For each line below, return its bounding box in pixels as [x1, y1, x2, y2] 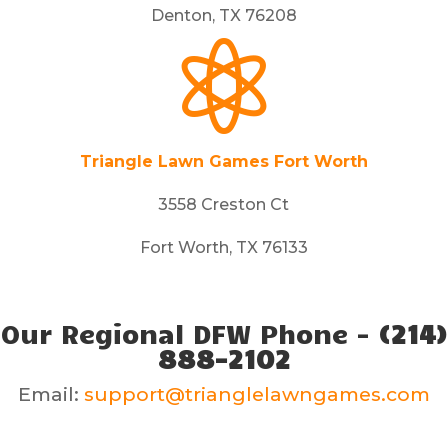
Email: [18, 382, 84, 406]
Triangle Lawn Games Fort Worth [79, 152, 368, 171]
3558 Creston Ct [158, 195, 290, 214]
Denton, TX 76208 [150, 6, 297, 25]
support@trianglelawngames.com [84, 382, 430, 406]
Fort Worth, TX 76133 [139, 238, 308, 257]
